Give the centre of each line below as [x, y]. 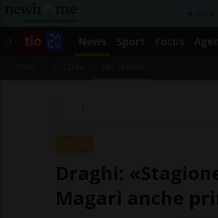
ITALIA [74, 144]
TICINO [24, 67]
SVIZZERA [69, 67]
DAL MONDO [123, 67]
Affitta [205, 13]
